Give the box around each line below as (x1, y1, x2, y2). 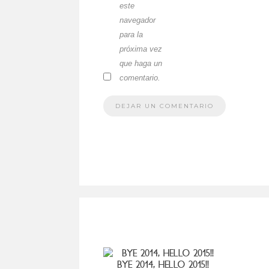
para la (119, 29, 143, 39)
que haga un (119, 58, 162, 68)
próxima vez (119, 44, 162, 53)
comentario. (119, 73, 160, 82)
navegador (119, 15, 156, 25)
